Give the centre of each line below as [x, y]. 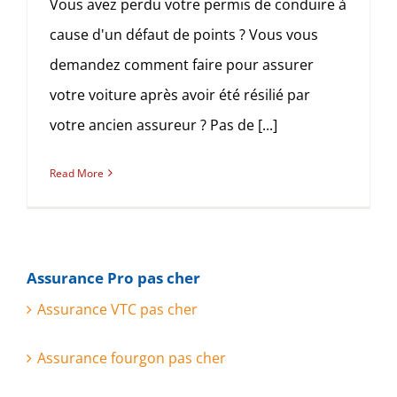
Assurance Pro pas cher [113, 277]
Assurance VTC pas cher [117, 310]
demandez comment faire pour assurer [182, 64]
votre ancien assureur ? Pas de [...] [163, 125]
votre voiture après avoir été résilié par [180, 94]
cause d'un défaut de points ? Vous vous [184, 34]
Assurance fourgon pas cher [131, 358]
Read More [77, 173]
